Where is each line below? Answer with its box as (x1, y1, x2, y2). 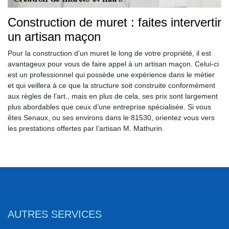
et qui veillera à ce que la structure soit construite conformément (8, 81, 215, 90)
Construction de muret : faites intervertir (8, 15, 221, 30)
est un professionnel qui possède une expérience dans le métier (8, 71, 215, 79)
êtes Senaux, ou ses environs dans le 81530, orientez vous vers (8, 113, 215, 122)
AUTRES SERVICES (8, 209, 102, 220)
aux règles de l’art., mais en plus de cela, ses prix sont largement (8, 92, 218, 101)
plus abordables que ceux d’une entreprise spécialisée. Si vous (8, 103, 211, 111)
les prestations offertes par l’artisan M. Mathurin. (8, 124, 164, 133)
